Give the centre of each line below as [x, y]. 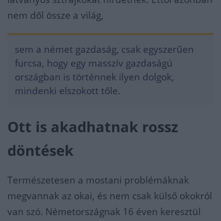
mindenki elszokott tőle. [68, 91]
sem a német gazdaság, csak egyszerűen [104, 50]
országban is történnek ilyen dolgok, [94, 77]
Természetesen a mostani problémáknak [98, 180]
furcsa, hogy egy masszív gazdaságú [94, 63]
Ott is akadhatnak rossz [93, 127]
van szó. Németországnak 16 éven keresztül [104, 212]
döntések [40, 151]
